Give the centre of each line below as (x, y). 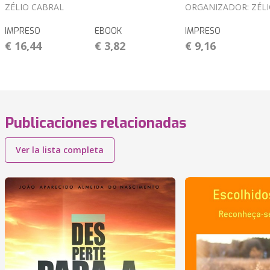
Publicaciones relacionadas (96, 123)
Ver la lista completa (60, 150)
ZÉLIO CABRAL (34, 7)
